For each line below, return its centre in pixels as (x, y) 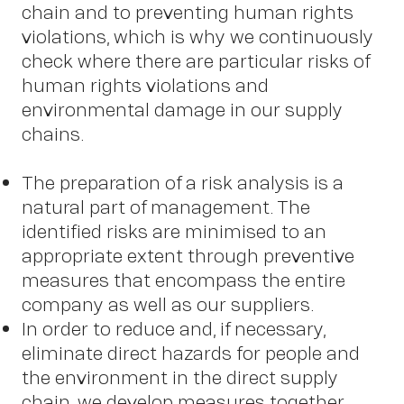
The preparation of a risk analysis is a (183, 182)
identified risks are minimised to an (174, 231)
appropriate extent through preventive (188, 255)
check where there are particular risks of (196, 60)
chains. (53, 133)
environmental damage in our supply (182, 109)
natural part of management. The (166, 207)
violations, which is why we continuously (197, 36)
